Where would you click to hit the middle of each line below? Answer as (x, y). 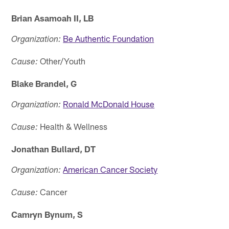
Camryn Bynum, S (47, 214)
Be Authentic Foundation (109, 39)
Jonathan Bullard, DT (54, 149)
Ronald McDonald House (109, 104)
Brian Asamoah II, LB (53, 18)
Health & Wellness (73, 127)
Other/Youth (62, 61)
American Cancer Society (110, 169)
